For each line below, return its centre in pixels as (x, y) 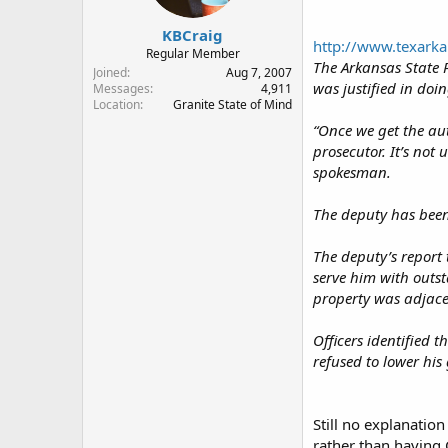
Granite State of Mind (232, 104)
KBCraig (192, 35)
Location (116, 104)
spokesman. (352, 171)
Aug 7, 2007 (259, 72)
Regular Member (192, 53)
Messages (121, 88)
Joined (110, 72)
